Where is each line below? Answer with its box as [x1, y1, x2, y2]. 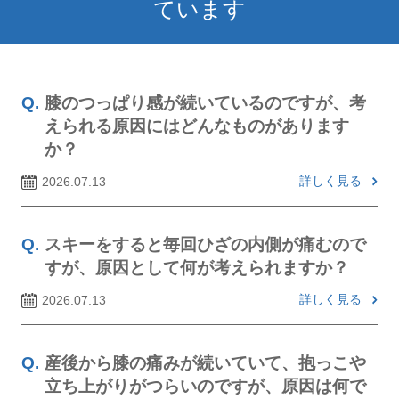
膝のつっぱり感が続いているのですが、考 [44, 93, 366, 112]
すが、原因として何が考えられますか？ [44, 257, 349, 277]
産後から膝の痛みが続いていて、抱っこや [44, 353, 366, 372]
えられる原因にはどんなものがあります [44, 116, 349, 135]
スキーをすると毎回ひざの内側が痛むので [44, 234, 366, 254]
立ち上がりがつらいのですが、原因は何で [44, 376, 366, 395]
